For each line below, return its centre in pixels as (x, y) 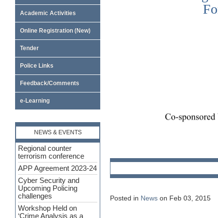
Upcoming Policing (48, 188)
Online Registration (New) (55, 31)
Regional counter (45, 148)
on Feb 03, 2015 (184, 198)
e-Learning (35, 101)
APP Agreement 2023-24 (57, 168)
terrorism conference (51, 156)
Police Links (37, 66)
